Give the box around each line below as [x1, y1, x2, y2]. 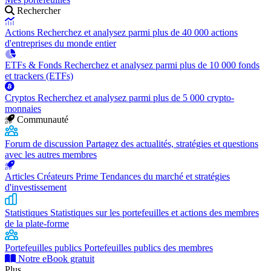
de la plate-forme [5, 218, 69, 229]
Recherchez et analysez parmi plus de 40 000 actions [37, 27, 238, 38]
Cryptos [5, 93, 38, 103]
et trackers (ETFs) [5, 71, 73, 81]
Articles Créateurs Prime [5, 171, 100, 181]
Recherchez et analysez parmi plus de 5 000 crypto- [38, 93, 234, 103]
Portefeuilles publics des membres [84, 243, 213, 253]
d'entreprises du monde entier [5, 38, 116, 48]
